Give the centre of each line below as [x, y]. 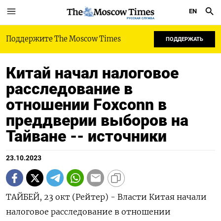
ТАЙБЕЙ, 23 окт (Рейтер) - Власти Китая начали [106, 197]
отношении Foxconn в [86, 105]
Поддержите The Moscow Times [63, 39]
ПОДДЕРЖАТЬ [184, 39]
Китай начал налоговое [92, 73]
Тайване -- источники [86, 136]
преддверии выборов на [97, 120]
